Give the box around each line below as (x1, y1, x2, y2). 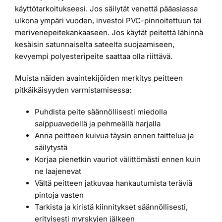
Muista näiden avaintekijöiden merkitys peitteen (15, 73, 183, 83)
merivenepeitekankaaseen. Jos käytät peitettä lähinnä (15, 28, 203, 38)
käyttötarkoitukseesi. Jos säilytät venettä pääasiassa (15, 4, 198, 14)
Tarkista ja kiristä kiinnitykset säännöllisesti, (35, 202, 188, 212)
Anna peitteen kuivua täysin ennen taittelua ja (35, 131, 194, 141)
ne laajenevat (35, 166, 81, 176)
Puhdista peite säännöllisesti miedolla (35, 107, 167, 117)
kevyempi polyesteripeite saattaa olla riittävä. (15, 52, 172, 61)
